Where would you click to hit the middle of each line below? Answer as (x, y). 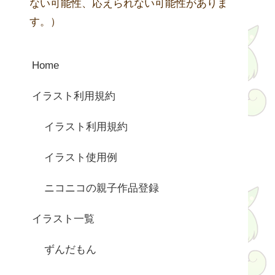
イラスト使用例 (81, 157)
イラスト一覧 (63, 219)
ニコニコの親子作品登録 (102, 188)
